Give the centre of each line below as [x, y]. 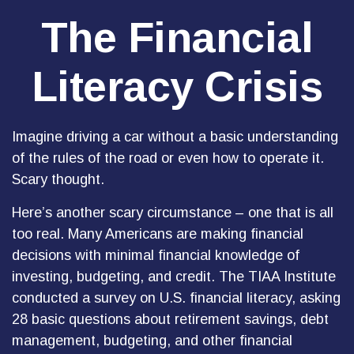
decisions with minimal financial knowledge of [156, 255]
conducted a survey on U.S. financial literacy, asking [176, 298]
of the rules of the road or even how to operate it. [168, 158]
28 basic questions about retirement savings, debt [170, 319]
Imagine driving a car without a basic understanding [175, 137]
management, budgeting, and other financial [152, 341]
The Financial [177, 37]
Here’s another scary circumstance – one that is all [173, 213]
